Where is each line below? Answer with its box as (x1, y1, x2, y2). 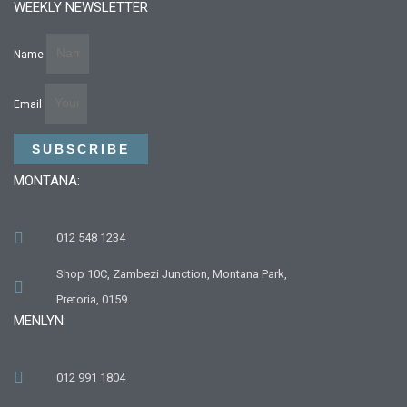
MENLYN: (14, 312, 66, 329)
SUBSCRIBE (32, 141, 130, 156)
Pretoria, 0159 (55, 292, 127, 306)
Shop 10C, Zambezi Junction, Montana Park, (55, 266, 287, 281)
